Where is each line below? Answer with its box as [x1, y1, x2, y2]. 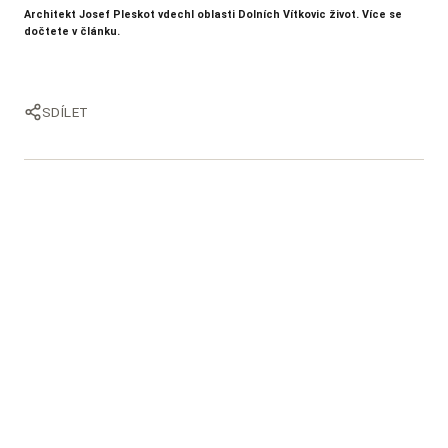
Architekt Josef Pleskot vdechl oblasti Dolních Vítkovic [24, 7, 329, 21]
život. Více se [329, 7, 402, 21]
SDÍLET [42, 103, 89, 120]
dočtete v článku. [24, 24, 120, 38]
